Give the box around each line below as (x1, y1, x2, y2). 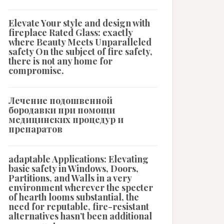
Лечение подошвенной (8, 94, 112, 106)
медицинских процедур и (8, 113, 123, 125)
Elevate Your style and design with (8, 17, 150, 29)
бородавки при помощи (8, 104, 115, 116)
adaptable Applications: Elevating (8, 153, 148, 165)
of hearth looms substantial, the (8, 191, 139, 203)
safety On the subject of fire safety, (8, 45, 152, 57)
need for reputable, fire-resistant (8, 200, 149, 212)
